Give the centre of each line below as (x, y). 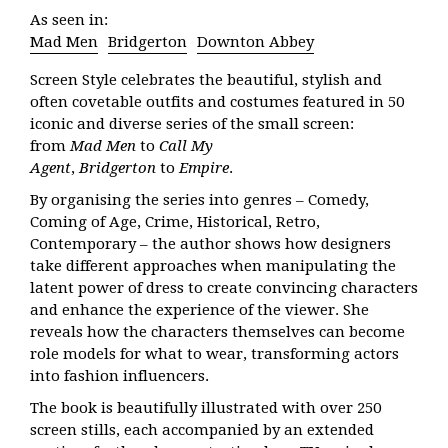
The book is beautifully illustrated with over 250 (205, 408)
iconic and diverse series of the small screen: (192, 124)
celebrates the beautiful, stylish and (249, 80)
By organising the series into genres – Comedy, (199, 200)
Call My (186, 146)
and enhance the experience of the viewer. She (199, 310)
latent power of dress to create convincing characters (224, 288)
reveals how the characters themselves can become (217, 332)
